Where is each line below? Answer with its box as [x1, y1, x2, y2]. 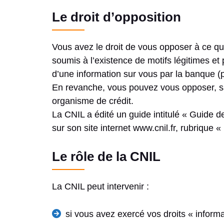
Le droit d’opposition [52, 9, 181, 25]
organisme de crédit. [52, 96, 133, 106]
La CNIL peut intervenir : [52, 181, 149, 192]
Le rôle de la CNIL [52, 149, 160, 164]
